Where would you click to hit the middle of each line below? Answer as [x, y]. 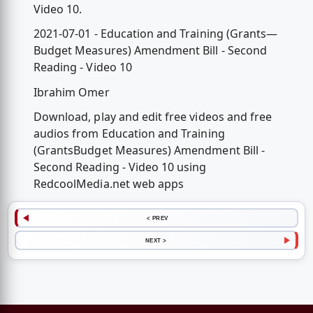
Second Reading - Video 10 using [120, 167]
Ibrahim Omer [71, 92]
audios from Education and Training [129, 133]
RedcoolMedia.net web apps [109, 183]
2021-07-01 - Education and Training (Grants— [155, 34]
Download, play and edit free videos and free [153, 116]
